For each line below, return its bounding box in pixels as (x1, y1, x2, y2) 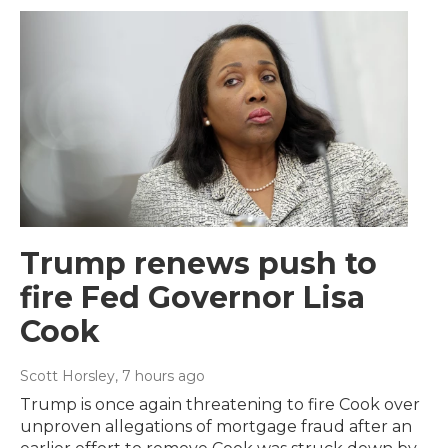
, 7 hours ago (115, 367, 205, 386)
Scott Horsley (20, 367, 115, 386)
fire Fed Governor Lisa (20, 279, 365, 317)
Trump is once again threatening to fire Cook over (20, 395, 420, 415)
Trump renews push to (20, 245, 377, 283)
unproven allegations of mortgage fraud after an (20, 417, 412, 437)
